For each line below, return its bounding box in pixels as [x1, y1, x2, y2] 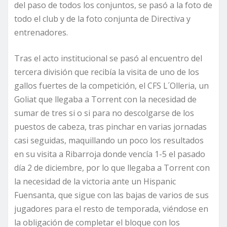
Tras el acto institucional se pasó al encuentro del [14, 53, 202, 64]
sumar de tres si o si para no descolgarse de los [14, 107, 194, 119]
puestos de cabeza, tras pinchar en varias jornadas [14, 121, 207, 133]
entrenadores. [14, 27, 68, 39]
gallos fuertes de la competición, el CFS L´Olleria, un [14, 80, 209, 92]
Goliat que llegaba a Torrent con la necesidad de [14, 94, 197, 105]
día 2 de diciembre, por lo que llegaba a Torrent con [14, 162, 210, 174]
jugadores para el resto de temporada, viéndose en [14, 203, 208, 215]
